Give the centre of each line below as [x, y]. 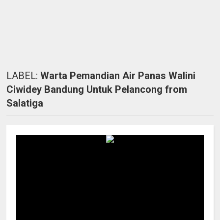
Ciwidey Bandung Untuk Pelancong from [97, 89]
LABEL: [24, 76]
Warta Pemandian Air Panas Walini [118, 76]
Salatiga [25, 103]
